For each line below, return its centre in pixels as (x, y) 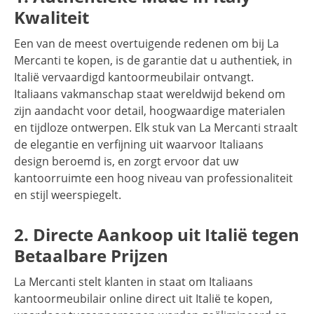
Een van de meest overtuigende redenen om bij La (146, 44)
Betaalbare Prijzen (91, 256)
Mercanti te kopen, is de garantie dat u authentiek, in (153, 61)
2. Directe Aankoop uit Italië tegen (157, 235)
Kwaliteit (52, 18)
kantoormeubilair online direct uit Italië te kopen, (143, 299)
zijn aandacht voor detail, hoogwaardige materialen (150, 111)
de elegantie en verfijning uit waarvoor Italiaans (139, 145)
